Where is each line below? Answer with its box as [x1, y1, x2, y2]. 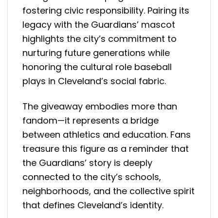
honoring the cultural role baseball [22, 60, 172, 73]
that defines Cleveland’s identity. [22, 199, 163, 212]
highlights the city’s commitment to [22, 32, 177, 45]
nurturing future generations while [22, 46, 170, 59]
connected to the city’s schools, [22, 171, 161, 183]
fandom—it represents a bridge [22, 114, 159, 127]
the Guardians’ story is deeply [22, 157, 152, 169]
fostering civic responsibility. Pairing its [22, 4, 189, 17]
